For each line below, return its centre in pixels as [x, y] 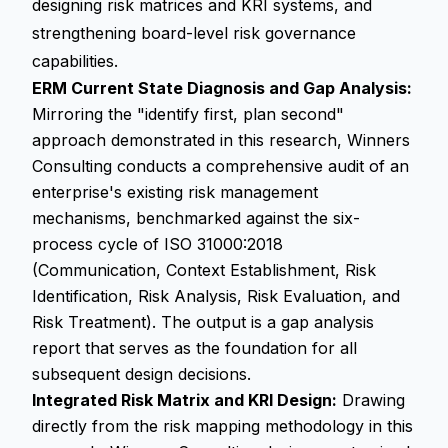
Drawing [371, 400]
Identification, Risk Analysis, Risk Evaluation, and [216, 296]
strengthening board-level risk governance [194, 33]
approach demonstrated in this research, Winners [221, 140]
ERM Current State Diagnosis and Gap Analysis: [222, 88]
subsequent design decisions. [141, 374]
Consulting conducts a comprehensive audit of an [220, 166]
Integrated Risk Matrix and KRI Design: [184, 400]
